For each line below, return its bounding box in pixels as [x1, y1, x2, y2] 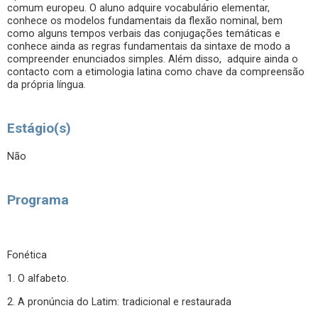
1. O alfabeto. [7, 273, 69, 285]
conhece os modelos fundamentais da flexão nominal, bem [7, 15, 283, 27]
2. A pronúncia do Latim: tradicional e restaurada [7, 296, 231, 308]
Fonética [7, 249, 47, 261]
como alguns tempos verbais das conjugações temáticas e [7, 28, 280, 40]
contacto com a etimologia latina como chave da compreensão [7, 66, 305, 78]
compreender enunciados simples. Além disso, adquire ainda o [7, 53, 298, 65]
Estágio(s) [7, 120, 71, 136]
